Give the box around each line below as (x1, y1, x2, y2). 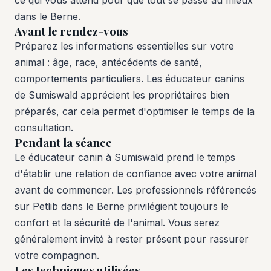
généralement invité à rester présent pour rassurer (15, 232, 249, 245)
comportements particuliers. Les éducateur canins (15, 72, 244, 85)
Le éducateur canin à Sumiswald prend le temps (15, 151, 235, 163)
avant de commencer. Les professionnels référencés (15, 183, 256, 196)
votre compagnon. (15, 249, 99, 261)
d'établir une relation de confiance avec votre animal (15, 167, 256, 180)
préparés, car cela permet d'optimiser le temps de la (15, 105, 255, 117)
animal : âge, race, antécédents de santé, (15, 56, 202, 68)
